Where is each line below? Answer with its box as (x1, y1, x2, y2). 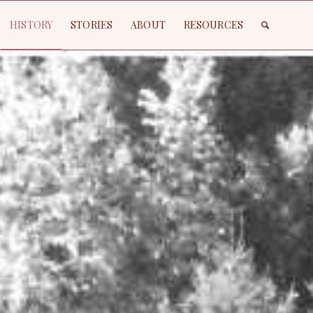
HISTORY (10, 18, 53, 31)
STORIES (71, 18, 113, 31)
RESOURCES (183, 18, 244, 31)
